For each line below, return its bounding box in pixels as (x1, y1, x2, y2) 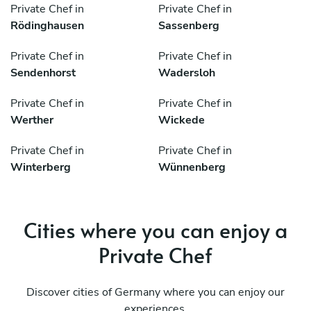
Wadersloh (158, 65, 215, 81)
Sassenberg (158, 18, 219, 34)
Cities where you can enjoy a (24, 215, 287, 244)
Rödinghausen (10, 18, 84, 34)
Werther (10, 112, 53, 128)
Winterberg (10, 160, 71, 176)
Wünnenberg (158, 160, 226, 176)
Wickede (158, 112, 205, 128)
